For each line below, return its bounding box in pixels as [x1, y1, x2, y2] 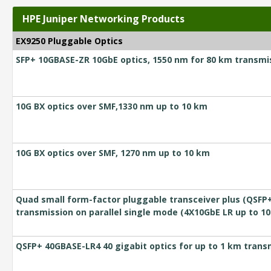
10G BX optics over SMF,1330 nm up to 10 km [16, 100, 207, 112]
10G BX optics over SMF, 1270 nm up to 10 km [16, 146, 210, 158]
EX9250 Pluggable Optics [16, 34, 123, 47]
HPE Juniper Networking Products [22, 11, 184, 25]
